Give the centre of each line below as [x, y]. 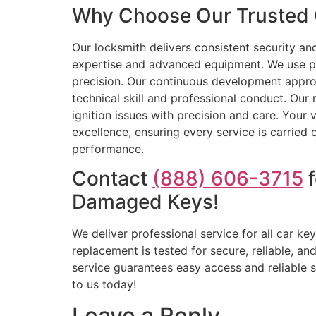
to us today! [104, 284]
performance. [108, 148]
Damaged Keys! [145, 201]
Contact [112, 178]
